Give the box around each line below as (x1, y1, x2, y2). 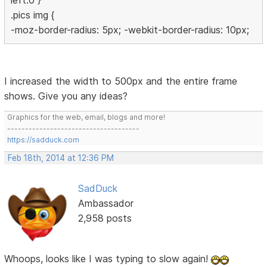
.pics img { (11, 9, 55, 21)
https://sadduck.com (7, 135, 80, 145)
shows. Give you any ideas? (4, 90, 128, 103)
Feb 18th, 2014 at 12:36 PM (8, 153, 114, 163)
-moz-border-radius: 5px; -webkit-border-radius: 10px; (11, 24, 250, 36)
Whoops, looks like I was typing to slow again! (4, 253, 212, 265)
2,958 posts (77, 212, 132, 225)
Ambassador (77, 197, 133, 210)
